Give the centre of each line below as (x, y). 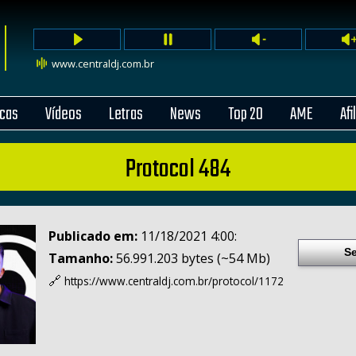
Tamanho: (81, 259)
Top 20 (246, 114)
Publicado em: (93, 236)
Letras (126, 114)
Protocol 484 (178, 170)
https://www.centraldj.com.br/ (138, 281)
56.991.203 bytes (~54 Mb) (192, 259)
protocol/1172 (248, 281)
